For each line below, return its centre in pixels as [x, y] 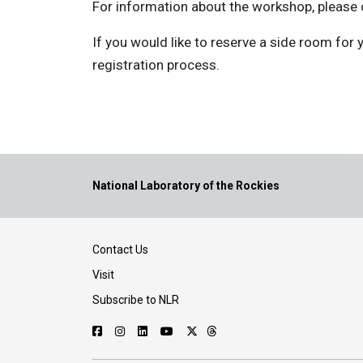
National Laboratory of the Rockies [186, 186]
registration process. [156, 65]
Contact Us [120, 250]
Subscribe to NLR [136, 300]
